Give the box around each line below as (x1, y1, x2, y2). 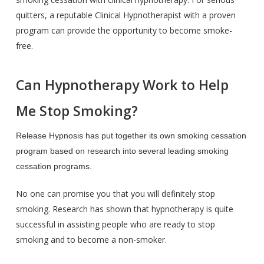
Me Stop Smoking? (15, 101, 138, 120)
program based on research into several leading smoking (15, 146, 229, 156)
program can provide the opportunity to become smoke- (15, 25, 232, 36)
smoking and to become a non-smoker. (15, 234, 167, 245)
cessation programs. (15, 161, 92, 171)
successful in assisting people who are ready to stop (15, 219, 215, 230)
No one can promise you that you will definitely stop (15, 188, 215, 199)
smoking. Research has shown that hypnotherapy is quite (15, 203, 233, 214)
